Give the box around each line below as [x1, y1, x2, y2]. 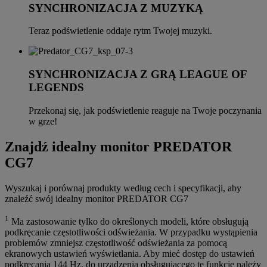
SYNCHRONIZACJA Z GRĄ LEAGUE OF [29, 68, 247, 81]
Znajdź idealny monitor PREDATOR [5, 138, 232, 154]
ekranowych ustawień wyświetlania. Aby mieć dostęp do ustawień [5, 249, 254, 259]
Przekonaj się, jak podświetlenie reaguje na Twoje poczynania [29, 105, 262, 116]
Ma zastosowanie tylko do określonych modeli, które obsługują [9, 216, 249, 227]
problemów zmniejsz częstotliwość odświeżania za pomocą [5, 238, 227, 249]
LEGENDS [29, 81, 84, 94]
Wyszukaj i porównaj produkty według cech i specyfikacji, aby [5, 182, 241, 193]
